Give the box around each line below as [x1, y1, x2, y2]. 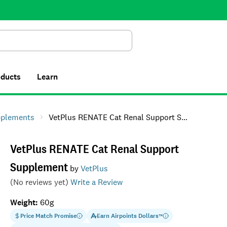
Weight [10, 197, 35, 208]
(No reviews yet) [10, 177, 68, 187]
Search [121, 40, 146, 51]
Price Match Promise [20, 212, 77, 220]
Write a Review [70, 177, 123, 187]
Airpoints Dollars [110, 212, 159, 220]
